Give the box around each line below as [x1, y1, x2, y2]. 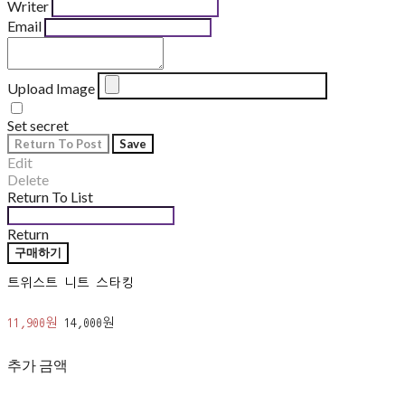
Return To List [7, 188, 93, 206]
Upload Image [7, 80, 95, 98]
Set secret [7, 117, 69, 135]
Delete [7, 171, 49, 189]
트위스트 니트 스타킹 [7, 277, 134, 290]
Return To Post [14, 137, 102, 152]
